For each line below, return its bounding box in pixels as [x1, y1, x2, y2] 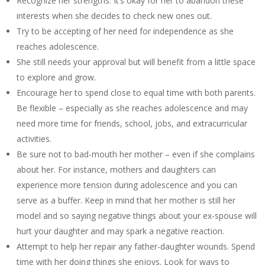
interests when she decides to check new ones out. [17, 10, 212, 22]
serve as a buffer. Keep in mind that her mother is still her [17, 195, 235, 206]
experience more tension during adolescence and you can [17, 179, 237, 191]
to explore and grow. [17, 72, 96, 83]
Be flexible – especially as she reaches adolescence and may [17, 102, 248, 114]
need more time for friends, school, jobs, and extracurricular [17, 118, 247, 130]
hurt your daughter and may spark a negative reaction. [17, 225, 224, 237]
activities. [17, 133, 51, 145]
